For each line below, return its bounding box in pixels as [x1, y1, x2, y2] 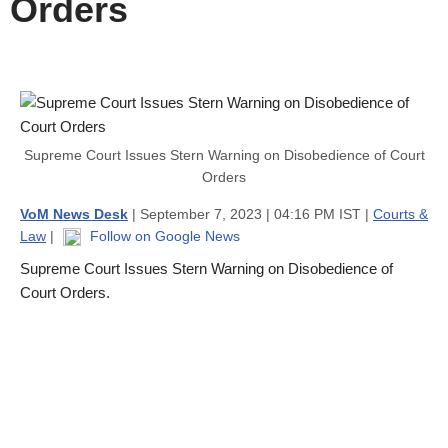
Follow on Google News [86, 228, 240, 244]
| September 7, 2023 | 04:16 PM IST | [128, 206, 373, 222]
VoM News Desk [20, 206, 128, 222]
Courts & [373, 206, 428, 222]
